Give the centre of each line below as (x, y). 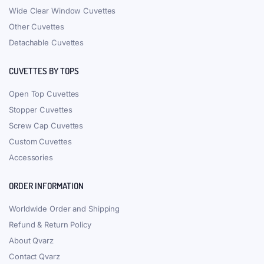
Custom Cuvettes (40, 141)
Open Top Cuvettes (44, 93)
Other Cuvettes (37, 26)
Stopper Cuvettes (41, 109)
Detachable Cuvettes (47, 42)
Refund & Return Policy (50, 224)
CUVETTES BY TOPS (44, 71)
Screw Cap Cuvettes (46, 125)
